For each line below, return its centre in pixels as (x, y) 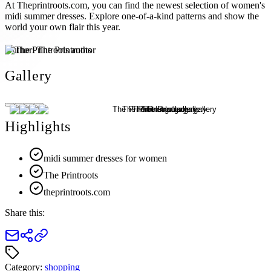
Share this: (25, 213)
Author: (21, 50)
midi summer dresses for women (105, 158)
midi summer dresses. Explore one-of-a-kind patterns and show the (132, 16)
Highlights (38, 127)
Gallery (29, 75)
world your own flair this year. (63, 27)
